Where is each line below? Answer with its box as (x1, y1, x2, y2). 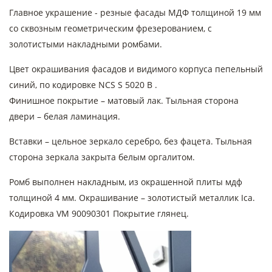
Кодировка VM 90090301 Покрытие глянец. (9, 208, 189, 219)
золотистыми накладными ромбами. (9, 38, 167, 50)
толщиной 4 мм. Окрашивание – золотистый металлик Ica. (9, 192, 255, 203)
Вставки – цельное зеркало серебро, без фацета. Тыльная (9, 135, 252, 147)
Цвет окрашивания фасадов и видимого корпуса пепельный (9, 63, 263, 75)
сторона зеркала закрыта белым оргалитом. (9, 151, 200, 163)
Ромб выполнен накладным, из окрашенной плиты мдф (9, 176, 242, 188)
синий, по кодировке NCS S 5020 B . (9, 79, 165, 90)
